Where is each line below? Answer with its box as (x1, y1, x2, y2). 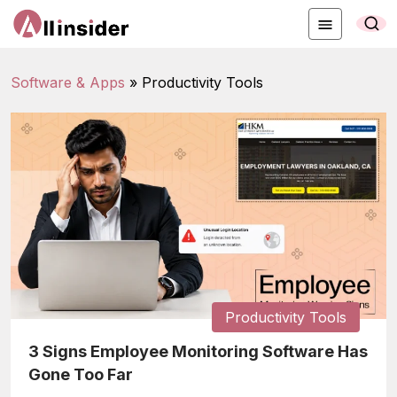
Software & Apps (11, 73, 125, 91)
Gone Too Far (28, 364, 133, 384)
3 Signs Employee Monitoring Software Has (28, 341, 368, 361)
